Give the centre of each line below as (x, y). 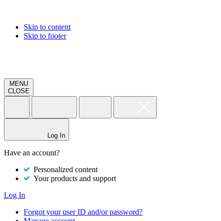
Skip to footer (45, 36)
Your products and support (73, 178)
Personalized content (64, 169)
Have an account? (32, 153)
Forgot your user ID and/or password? (83, 212)
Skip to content (47, 27)
